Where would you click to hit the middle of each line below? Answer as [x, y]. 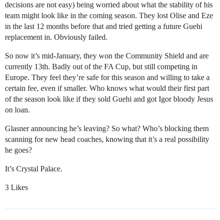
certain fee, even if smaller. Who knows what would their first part [107, 88]
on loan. [17, 110]
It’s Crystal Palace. [34, 169]
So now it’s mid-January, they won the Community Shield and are [107, 56]
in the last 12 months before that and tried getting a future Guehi [104, 27]
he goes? [18, 150]
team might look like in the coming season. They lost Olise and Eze [109, 16]
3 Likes [16, 188]
